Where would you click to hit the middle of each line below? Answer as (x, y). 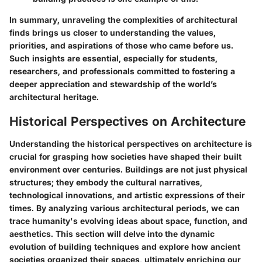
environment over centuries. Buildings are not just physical (128, 169)
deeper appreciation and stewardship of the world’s (113, 84)
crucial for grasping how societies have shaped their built (125, 156)
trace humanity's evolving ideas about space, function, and (128, 220)
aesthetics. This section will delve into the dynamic (112, 233)
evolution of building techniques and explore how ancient (125, 246)
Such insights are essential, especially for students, (113, 58)
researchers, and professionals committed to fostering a (122, 71)
